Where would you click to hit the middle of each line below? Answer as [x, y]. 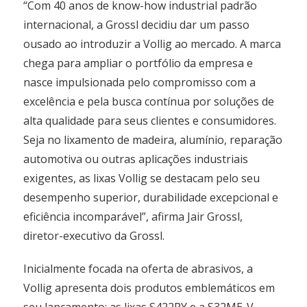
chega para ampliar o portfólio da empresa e [138, 63]
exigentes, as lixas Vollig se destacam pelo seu [142, 179]
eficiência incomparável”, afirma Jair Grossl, [133, 217]
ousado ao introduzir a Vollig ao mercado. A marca [152, 44]
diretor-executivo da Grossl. [94, 236]
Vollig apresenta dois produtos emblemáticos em [149, 288]
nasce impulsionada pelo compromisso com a [140, 83]
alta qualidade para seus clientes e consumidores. [150, 121]
